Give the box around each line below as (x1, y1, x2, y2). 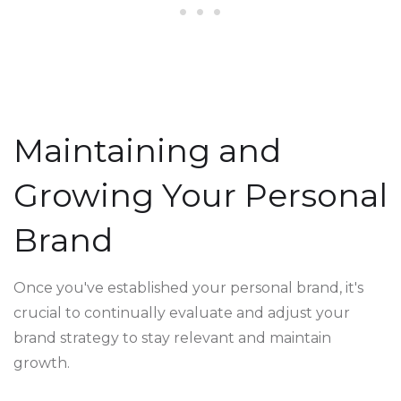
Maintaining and (13, 131, 281, 170)
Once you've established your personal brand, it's (13, 279, 363, 296)
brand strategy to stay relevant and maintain (13, 329, 331, 346)
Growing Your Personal (13, 175, 388, 215)
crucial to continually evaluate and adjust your (13, 304, 350, 321)
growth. (13, 354, 70, 371)
